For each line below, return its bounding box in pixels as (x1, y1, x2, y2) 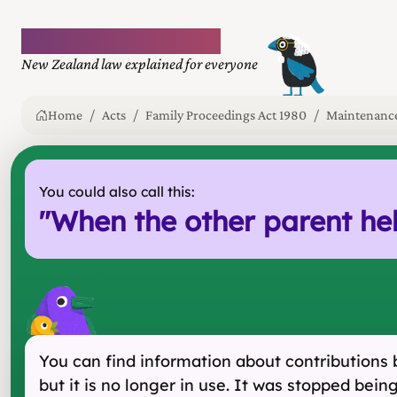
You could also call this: (39, 183, 195, 200)
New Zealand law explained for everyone (21, 55, 258, 73)
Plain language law (21, 27, 221, 54)
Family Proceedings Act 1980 (145, 107, 307, 122)
